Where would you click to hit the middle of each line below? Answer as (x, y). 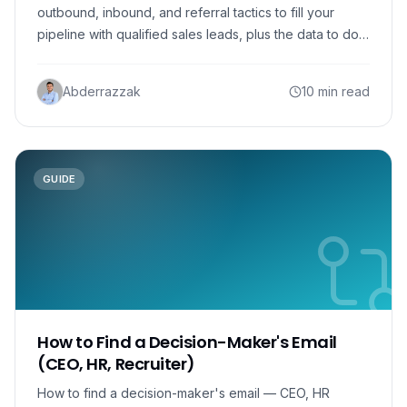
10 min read (336, 91)
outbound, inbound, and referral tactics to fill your (186, 12)
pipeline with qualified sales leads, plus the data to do (198, 34)
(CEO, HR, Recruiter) (117, 364)
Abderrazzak (102, 91)
